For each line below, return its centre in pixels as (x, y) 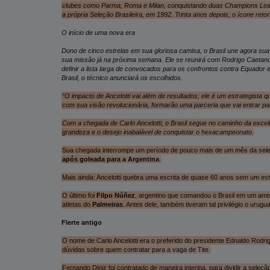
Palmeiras (107, 204)
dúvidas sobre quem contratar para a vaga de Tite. (136, 249)
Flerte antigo (82, 222)
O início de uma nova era (98, 32)
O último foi (79, 195)
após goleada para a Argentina (110, 159)
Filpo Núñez (115, 195)
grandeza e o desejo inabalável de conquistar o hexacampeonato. (158, 132)
